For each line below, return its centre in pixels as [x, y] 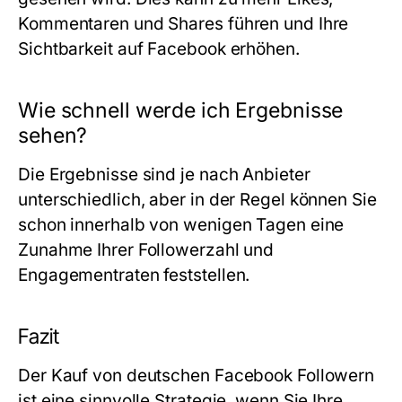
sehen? [53, 135]
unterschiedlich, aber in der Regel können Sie [197, 200]
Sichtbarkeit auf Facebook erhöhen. [159, 49]
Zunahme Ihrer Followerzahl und [146, 250]
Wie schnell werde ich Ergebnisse [181, 110]
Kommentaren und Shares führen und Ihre [184, 24]
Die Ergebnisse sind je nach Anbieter [164, 175]
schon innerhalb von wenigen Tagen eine [181, 225]
